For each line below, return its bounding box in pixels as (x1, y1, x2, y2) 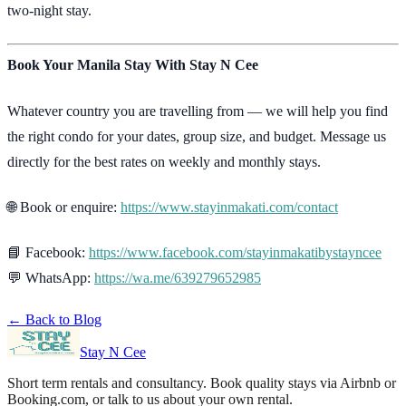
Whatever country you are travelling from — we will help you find (7, 102, 388, 119)
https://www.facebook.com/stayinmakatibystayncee (89, 245, 382, 261)
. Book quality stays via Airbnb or (203, 374, 396, 391)
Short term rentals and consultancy (7, 374, 203, 391)
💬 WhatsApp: (7, 270, 94, 286)
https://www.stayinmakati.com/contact (121, 199, 338, 216)
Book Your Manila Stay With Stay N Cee (7, 57, 258, 73)
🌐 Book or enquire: (7, 199, 121, 216)
